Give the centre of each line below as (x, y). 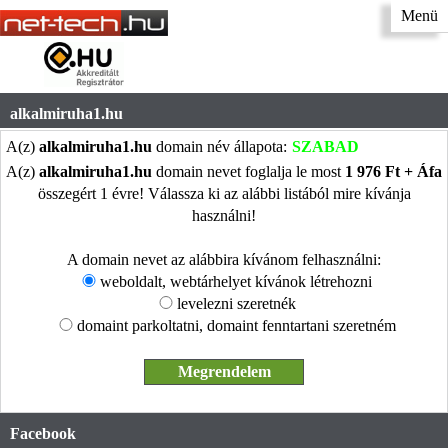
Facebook (43, 433)
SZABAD (325, 146)
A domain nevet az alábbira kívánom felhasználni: (224, 259)
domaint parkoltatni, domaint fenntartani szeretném (236, 325)
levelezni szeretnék (236, 303)
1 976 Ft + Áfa (393, 171)
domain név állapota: (219, 146)
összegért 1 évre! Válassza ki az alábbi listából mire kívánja (224, 193)
